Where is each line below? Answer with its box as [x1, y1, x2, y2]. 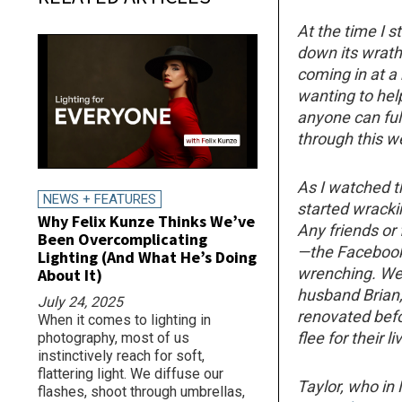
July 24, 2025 [38, 293, 123, 311]
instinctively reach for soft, [38, 347, 205, 365]
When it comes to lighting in [38, 311, 211, 329]
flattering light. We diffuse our [38, 365, 223, 383]
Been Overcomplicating [38, 229, 207, 250]
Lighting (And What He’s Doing [38, 247, 257, 268]
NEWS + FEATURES [43, 191, 156, 208]
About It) [38, 265, 102, 286]
